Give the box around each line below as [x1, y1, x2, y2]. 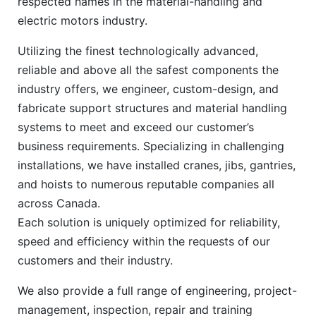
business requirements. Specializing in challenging [18, 138, 284, 153]
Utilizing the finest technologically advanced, [18, 43, 258, 58]
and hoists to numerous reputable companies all [18, 176, 274, 191]
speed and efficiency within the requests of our [18, 233, 270, 248]
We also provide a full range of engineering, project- [18, 283, 297, 298]
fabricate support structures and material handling [18, 100, 287, 115]
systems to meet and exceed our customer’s [18, 119, 254, 134]
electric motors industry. [18, 13, 147, 28]
